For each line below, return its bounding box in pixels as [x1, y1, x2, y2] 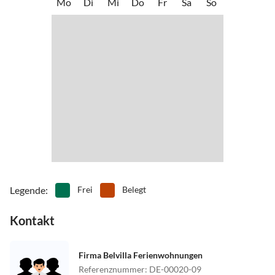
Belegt [122, 184, 146, 195]
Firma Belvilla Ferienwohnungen [79, 249, 203, 260]
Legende [10, 184, 45, 196]
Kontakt [10, 212, 55, 228]
